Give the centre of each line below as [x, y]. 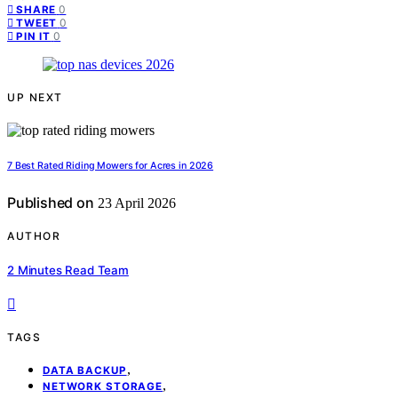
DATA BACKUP [85, 370]
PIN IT [34, 37]
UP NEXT [35, 98]
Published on [51, 203]
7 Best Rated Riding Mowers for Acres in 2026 [111, 166]
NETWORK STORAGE [103, 386]
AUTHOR [34, 236]
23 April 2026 [135, 203]
